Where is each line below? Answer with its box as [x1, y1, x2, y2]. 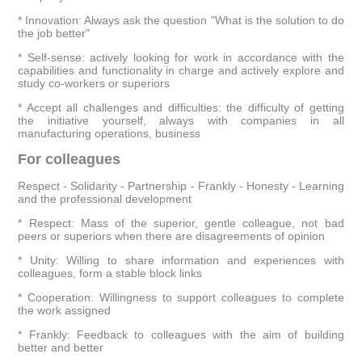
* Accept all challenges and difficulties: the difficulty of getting [18, 101, 344, 114]
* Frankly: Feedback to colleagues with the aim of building [18, 328, 344, 341]
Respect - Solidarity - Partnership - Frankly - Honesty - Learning [18, 179, 344, 192]
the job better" [18, 27, 90, 40]
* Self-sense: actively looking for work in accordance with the [18, 51, 344, 64]
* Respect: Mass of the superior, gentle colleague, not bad [18, 217, 344, 229]
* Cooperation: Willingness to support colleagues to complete [18, 291, 344, 304]
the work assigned [18, 304, 112, 317]
